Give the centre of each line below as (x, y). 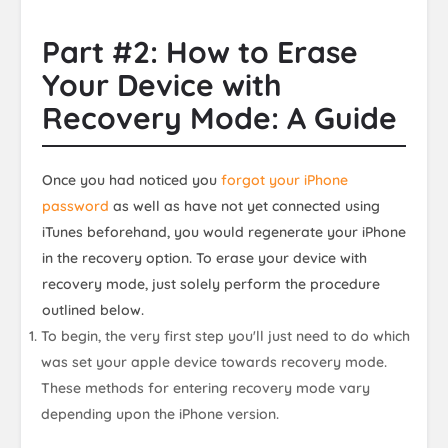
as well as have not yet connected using (244, 205)
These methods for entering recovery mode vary (206, 387)
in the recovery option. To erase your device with (204, 257)
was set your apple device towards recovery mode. (214, 361)
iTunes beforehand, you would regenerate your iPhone (224, 231)
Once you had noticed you (131, 179)
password (75, 205)
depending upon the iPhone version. (160, 413)
